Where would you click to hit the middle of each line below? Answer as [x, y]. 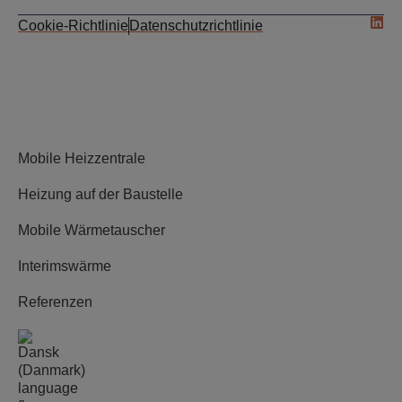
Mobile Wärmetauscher [92, 230]
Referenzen [55, 302]
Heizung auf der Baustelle [100, 194]
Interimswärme [65, 266]
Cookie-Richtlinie [73, 26]
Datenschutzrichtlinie [196, 26]
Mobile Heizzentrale [82, 158]
